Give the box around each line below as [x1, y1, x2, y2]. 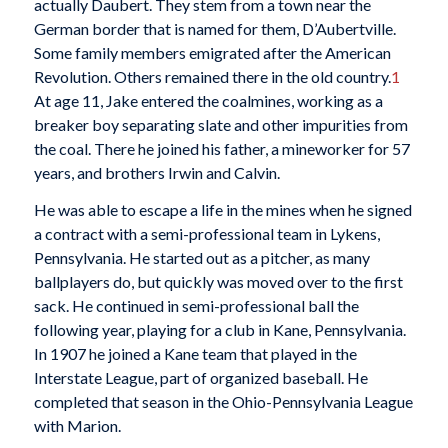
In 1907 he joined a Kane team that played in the [33, 344, 357, 364]
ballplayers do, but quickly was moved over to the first [33, 272, 403, 292]
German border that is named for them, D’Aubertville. [33, 18, 396, 38]
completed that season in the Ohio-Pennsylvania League [33, 392, 413, 412]
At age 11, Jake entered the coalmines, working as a [33, 90, 383, 110]
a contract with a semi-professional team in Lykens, [33, 224, 380, 244]
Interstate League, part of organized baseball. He [33, 368, 368, 388]
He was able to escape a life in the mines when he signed [33, 200, 412, 220]
